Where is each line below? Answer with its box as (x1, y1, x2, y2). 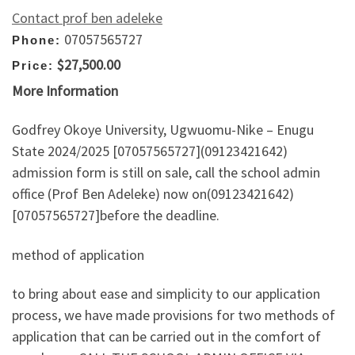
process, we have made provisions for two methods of (12, 306, 335, 325)
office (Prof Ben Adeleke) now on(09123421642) (12, 185, 294, 204)
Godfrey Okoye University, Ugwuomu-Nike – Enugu (12, 120, 314, 139)
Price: (12, 59, 54, 73)
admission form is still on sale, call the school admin (12, 163, 320, 182)
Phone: (12, 32, 61, 47)
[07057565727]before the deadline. (12, 206, 219, 225)
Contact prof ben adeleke (12, 8, 162, 27)
